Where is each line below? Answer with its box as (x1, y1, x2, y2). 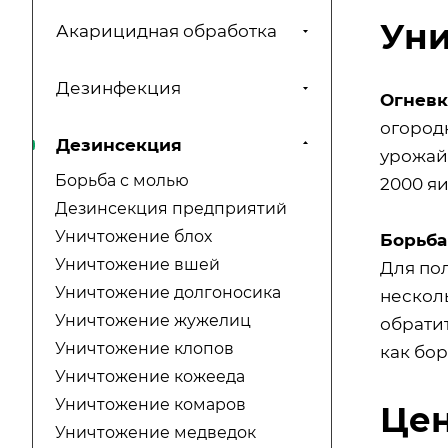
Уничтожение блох (55, 227, 212, 247)
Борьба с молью (55, 171, 189, 191)
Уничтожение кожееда (55, 367, 245, 387)
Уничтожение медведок (55, 423, 256, 443)
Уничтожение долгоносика (55, 283, 281, 303)
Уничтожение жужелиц (55, 311, 251, 331)
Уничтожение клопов (55, 339, 234, 359)
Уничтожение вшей (55, 255, 220, 275)
